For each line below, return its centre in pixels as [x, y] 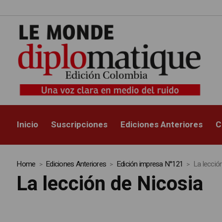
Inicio [28, 125]
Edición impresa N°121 [150, 164]
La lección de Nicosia [110, 184]
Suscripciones [80, 125]
